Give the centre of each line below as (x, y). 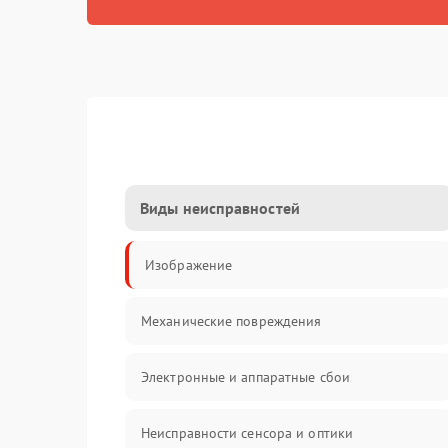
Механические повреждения (231, 321)
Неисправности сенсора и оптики (247, 433)
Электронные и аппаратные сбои (245, 377)
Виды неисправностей (220, 208)
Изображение (189, 265)
